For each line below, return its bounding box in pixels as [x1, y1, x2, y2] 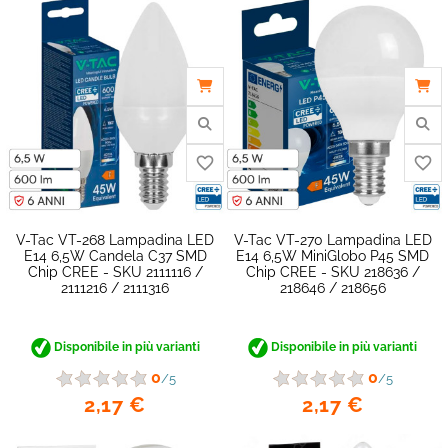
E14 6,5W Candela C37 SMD [23, 247, 207, 264]
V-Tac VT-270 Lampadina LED [233, 231, 432, 248]
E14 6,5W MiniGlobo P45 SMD [236, 247, 430, 264]
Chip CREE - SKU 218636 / [245, 263, 420, 280]
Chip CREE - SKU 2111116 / [27, 263, 203, 280]
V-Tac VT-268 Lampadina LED [16, 231, 215, 248]
